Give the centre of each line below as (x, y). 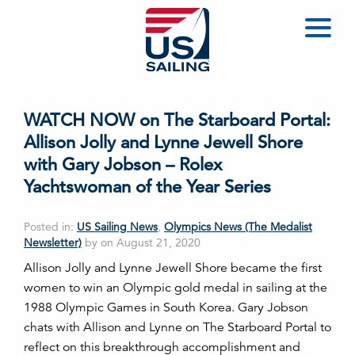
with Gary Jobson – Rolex (123, 164)
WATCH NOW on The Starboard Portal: (177, 120)
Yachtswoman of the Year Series (147, 187)
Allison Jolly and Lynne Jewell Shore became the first (173, 268)
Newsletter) (53, 242)
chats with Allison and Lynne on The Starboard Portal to (177, 327)
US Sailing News (117, 227)
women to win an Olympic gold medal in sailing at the (176, 288)
